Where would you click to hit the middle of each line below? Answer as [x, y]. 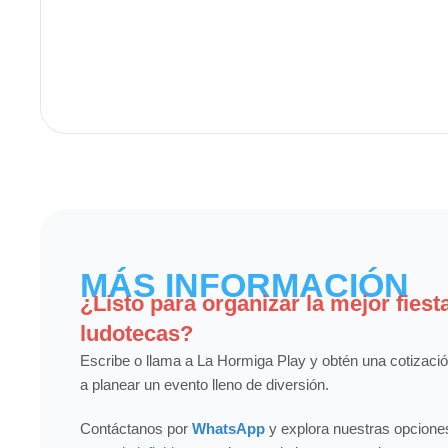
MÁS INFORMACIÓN [244, 286]
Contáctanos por [136, 429]
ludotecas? [136, 334]
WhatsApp [228, 429]
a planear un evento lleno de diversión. [204, 385]
